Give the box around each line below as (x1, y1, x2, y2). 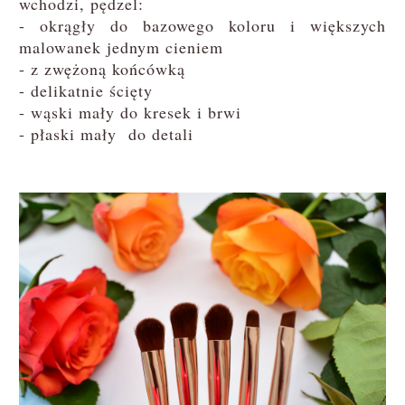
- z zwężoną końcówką (18, 58, 185, 80)
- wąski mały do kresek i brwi (18, 101, 241, 124)
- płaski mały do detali (18, 123, 193, 146)
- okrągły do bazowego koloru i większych (18, 14, 387, 37)
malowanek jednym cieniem (18, 36, 223, 59)
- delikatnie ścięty (18, 80, 153, 102)
